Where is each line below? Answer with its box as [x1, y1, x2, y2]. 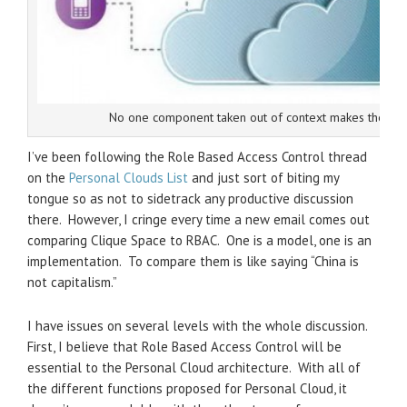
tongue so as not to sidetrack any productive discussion [27, 189, 353, 207]
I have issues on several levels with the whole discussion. [27, 316, 371, 334]
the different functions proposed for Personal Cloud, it [27, 379, 347, 397]
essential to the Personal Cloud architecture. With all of [27, 358, 361, 376]
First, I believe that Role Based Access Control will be [27, 337, 342, 355]
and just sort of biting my [188, 168, 339, 186]
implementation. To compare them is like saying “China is [27, 252, 359, 270]
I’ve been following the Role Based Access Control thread [27, 147, 367, 165]
